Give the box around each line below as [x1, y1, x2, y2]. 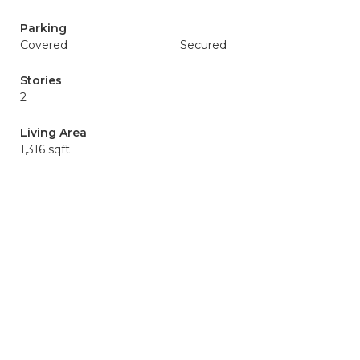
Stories [20, 73, 62, 88]
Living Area [20, 125, 87, 140]
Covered [20, 38, 67, 52]
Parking [20, 21, 67, 35]
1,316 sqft [20, 142, 70, 157]
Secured [180, 38, 227, 52]
